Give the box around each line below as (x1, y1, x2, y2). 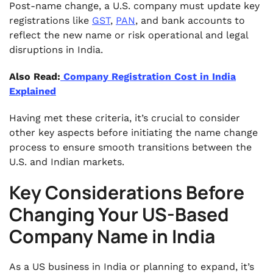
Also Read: (9, 71, 60, 82)
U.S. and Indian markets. (9, 156, 124, 168)
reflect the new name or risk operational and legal (9, 29, 248, 41)
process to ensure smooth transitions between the (9, 141, 252, 153)
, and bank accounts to (135, 15, 245, 26)
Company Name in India (9, 224, 215, 249)
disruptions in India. (9, 44, 103, 55)
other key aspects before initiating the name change (9, 127, 258, 138)
